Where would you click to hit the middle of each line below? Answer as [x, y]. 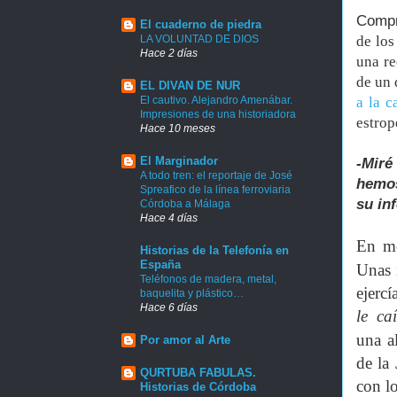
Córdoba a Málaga [185, 203]
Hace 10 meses [178, 128]
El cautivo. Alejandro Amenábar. [216, 100]
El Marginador [179, 160]
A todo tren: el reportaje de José [216, 175]
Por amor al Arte [185, 339]
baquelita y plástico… [192, 293]
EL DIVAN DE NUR [190, 85]
